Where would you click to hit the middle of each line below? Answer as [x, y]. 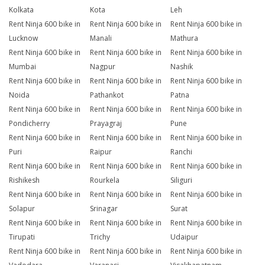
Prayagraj [106, 124]
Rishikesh [24, 180]
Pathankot [106, 95]
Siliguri [182, 180]
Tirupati [22, 237]
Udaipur [185, 237]
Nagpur [102, 67]
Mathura [185, 38]
